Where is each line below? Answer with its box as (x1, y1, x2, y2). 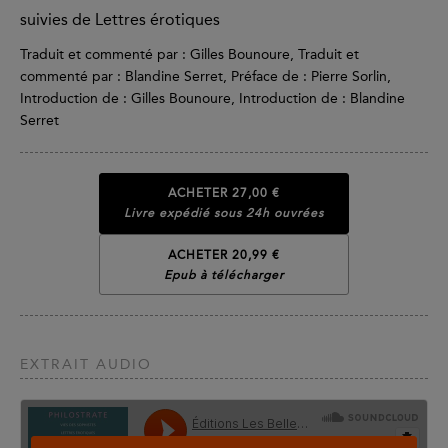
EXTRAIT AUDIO (20, 356, 152, 374)
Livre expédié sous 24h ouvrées (124, 206, 324, 221)
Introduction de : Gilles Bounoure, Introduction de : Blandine (20, 89, 405, 107)
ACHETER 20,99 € (168, 247, 280, 262)
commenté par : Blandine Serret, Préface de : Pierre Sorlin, (20, 67, 391, 85)
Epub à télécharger (164, 267, 284, 282)
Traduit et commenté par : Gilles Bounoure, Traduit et (20, 45, 359, 63)
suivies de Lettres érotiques (20, 9, 220, 29)
